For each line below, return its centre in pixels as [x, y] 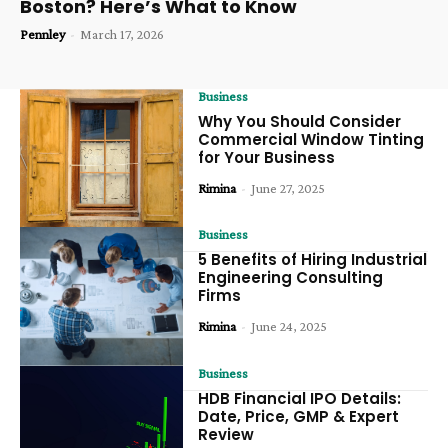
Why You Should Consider [300, 121]
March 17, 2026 [122, 33]
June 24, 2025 [289, 326]
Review [226, 434]
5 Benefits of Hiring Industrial [313, 260]
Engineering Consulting [291, 278]
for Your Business [267, 157]
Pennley [42, 33]
